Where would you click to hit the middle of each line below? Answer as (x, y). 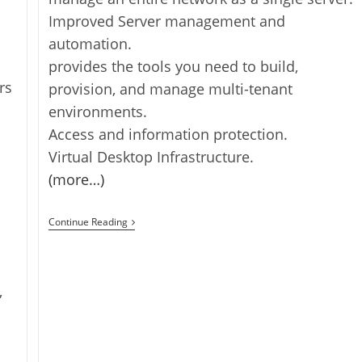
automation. (90, 43)
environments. (98, 111)
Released (152, 273)
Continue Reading (88, 221)
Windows (152, 221)
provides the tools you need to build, (174, 66)
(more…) (77, 179)
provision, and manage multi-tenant (171, 88)
